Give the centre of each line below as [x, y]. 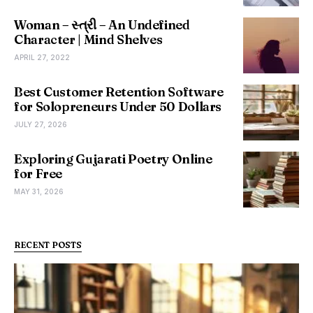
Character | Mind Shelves [88, 39]
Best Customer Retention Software [119, 92]
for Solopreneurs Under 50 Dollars [118, 107]
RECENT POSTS [48, 245]
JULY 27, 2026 [41, 124]
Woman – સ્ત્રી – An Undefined [102, 25]
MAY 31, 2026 [39, 191]
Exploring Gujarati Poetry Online [113, 159]
